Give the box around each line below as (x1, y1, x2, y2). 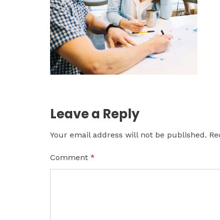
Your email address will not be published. (50, 130, 207, 139)
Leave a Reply (50, 105, 139, 123)
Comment (50, 152, 90, 162)
